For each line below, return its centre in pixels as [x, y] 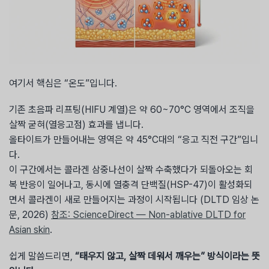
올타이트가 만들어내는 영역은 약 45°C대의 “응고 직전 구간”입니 [134, 140]
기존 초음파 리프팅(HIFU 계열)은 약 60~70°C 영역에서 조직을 [132, 110]
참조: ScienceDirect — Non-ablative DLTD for [148, 215]
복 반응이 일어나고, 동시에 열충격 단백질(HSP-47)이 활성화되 [131, 185]
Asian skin [29, 230]
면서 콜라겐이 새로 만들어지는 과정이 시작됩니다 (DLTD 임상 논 [134, 200]
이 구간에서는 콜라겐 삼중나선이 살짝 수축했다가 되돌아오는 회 [131, 170]
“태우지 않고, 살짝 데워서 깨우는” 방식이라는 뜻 [166, 256]
